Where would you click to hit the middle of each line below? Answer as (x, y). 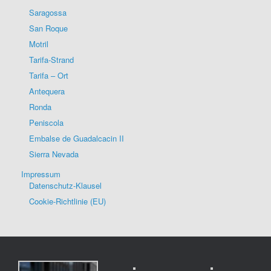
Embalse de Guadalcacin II (77, 139)
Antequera (47, 91)
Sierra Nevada (54, 154)
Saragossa (48, 13)
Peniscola (46, 123)
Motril (39, 44)
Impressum (41, 174)
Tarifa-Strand (51, 60)
